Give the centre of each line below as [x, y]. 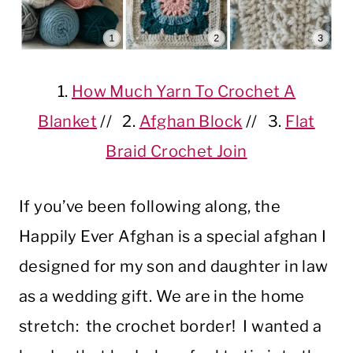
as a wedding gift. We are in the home [162, 297]
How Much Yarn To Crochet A [184, 92]
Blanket [68, 122]
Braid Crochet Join [176, 152]
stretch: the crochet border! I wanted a [171, 327]
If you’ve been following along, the [150, 207]
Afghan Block [191, 122]
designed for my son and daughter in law [174, 267]
